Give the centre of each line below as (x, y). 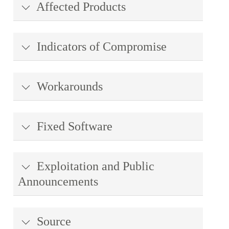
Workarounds (68, 86)
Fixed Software (73, 126)
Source (52, 221)
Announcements (58, 181)
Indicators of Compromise (100, 47)
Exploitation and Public (94, 166)
